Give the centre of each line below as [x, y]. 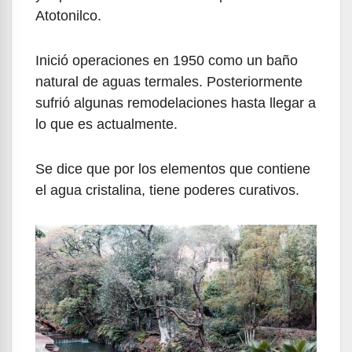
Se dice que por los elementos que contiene [173, 169]
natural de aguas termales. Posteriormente [169, 82]
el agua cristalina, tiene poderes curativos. [167, 191]
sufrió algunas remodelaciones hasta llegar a [176, 103]
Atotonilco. [68, 16]
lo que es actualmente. [106, 125]
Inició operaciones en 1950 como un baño [167, 61]
